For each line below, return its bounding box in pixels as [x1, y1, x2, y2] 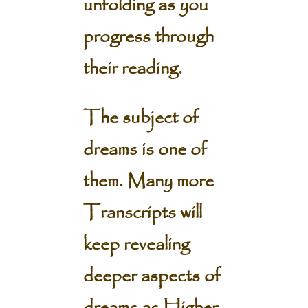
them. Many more [82, 167, 214, 196]
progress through [82, 23, 214, 52]
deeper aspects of [82, 262, 221, 291]
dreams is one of [82, 135, 207, 164]
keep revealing [82, 230, 190, 259]
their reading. [82, 54, 182, 83]
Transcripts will [82, 199, 202, 228]
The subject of [82, 104, 199, 133]
